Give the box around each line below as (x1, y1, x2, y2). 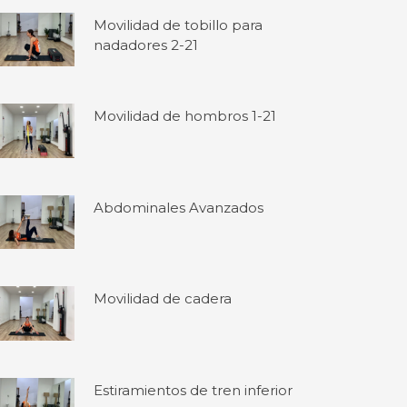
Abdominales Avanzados (94, 198, 264, 216)
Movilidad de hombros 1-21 (94, 107, 277, 125)
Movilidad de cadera (94, 290, 233, 308)
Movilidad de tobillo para (94, 15, 263, 34)
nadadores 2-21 (94, 35, 199, 54)
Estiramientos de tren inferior (94, 381, 293, 399)
